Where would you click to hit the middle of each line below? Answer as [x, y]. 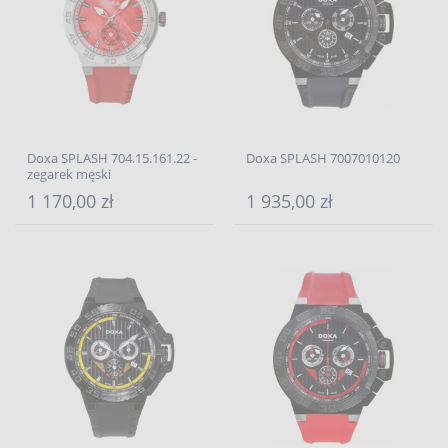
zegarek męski [69, 174]
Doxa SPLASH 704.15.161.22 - [112, 158]
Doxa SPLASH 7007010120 [323, 158]
